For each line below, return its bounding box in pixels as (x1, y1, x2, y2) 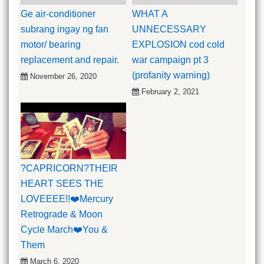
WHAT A (132, 9, 167, 19)
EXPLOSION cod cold (132, 39, 225, 50)
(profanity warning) (132, 70, 210, 81)
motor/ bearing (21, 39, 81, 50)
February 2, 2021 (141, 87, 199, 97)
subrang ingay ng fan (21, 24, 108, 35)
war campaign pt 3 (132, 55, 209, 65)
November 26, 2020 (30, 72, 97, 81)
